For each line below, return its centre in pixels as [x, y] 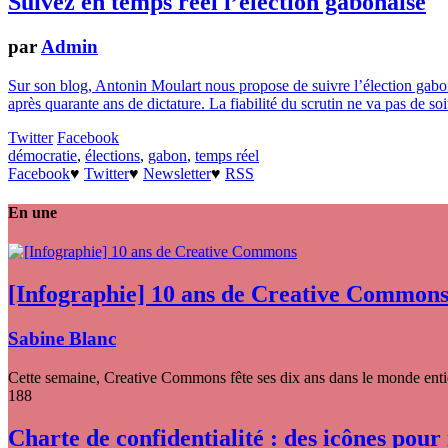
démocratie [42, 155]
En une [32, 212]
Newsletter [177, 173]
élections [112, 155]
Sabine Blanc [62, 338]
